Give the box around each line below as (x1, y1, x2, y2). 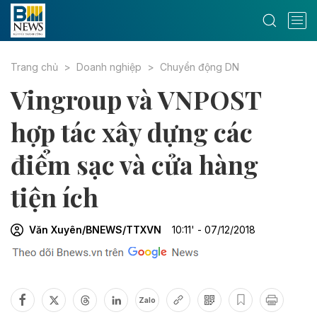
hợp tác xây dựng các (11, 115, 253, 149)
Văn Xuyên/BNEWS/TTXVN (29, 224, 161, 236)
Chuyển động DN (160, 61, 239, 73)
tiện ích (11, 180, 98, 214)
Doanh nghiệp (76, 61, 142, 73)
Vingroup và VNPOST (11, 82, 261, 116)
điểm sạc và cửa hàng (11, 147, 258, 181)
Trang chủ (11, 61, 58, 73)
